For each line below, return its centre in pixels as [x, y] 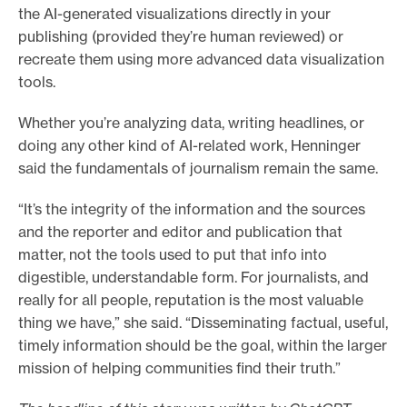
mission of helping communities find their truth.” [181, 368]
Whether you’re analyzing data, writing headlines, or [191, 123]
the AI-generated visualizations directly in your [174, 14]
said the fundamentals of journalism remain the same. [202, 169]
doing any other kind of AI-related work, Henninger [189, 146]
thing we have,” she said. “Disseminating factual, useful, [203, 323]
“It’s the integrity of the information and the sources [192, 209]
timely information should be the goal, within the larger [203, 346]
